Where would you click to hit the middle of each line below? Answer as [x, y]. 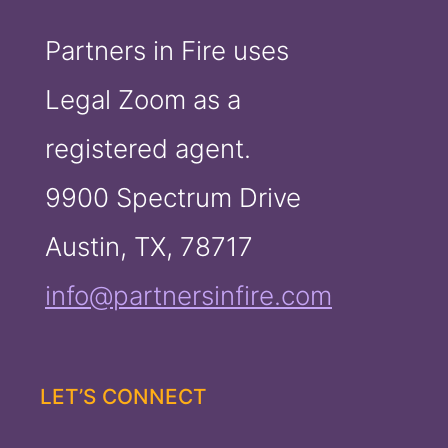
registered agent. [148, 149]
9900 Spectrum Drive [173, 198]
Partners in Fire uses [167, 51]
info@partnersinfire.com [188, 296]
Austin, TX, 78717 [149, 247]
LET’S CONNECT [123, 397]
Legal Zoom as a [143, 100]
